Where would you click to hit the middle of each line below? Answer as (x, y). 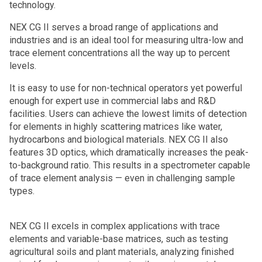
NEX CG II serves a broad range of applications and (114, 27)
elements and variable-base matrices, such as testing (119, 239)
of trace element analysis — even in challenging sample (122, 178)
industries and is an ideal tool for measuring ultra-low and (126, 40)
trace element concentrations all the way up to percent (120, 53)
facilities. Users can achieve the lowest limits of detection (128, 114)
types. (23, 191)
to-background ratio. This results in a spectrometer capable (130, 165)
